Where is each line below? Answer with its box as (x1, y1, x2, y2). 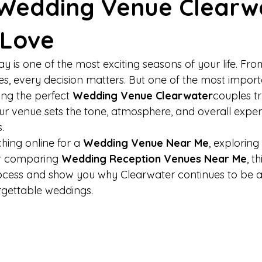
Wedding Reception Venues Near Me (61, 152, 247, 166)
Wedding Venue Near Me (83, 136, 209, 150)
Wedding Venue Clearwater (73, 89, 213, 102)
